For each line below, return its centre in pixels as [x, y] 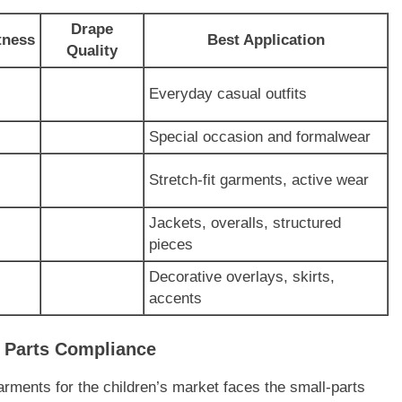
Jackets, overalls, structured [245, 223]
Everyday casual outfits [228, 94]
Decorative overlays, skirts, [242, 277]
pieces [171, 245]
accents [175, 299]
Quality [92, 51]
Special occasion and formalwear [260, 137]
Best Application [266, 40]
